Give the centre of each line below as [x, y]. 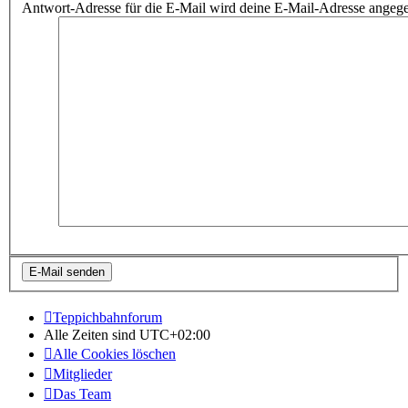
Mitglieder [82, 374]
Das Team [82, 394]
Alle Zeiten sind [92, 335]
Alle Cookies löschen [114, 354]
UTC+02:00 [175, 335]
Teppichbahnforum [107, 318]
